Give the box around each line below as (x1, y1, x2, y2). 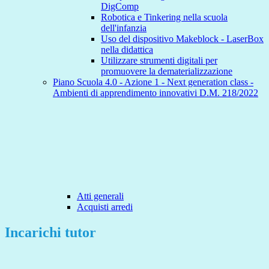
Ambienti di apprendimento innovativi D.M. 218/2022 (53, 88, 258, 98)
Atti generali (77, 191, 124, 202)
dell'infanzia (101, 23, 147, 34)
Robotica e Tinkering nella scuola (101, 12, 228, 23)
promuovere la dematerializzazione (101, 66, 232, 77)
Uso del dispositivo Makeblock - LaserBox (101, 34, 264, 44)
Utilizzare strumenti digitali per (101, 55, 217, 66)
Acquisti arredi (77, 202, 133, 213)
